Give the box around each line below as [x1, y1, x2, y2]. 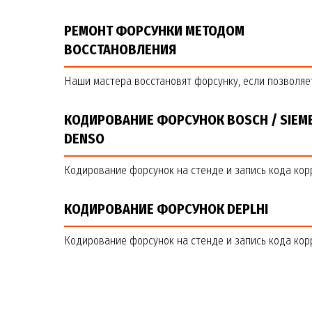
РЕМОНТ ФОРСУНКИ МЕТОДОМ [64, 22, 244, 39]
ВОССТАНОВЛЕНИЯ [64, 41, 176, 58]
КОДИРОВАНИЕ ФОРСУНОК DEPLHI [64, 201, 268, 217]
